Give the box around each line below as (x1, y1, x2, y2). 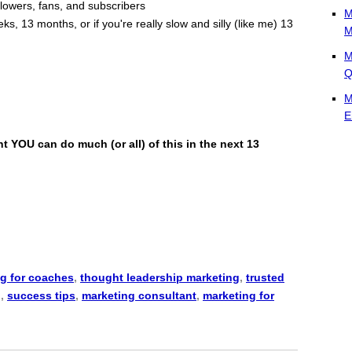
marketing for (203, 289, 274, 302)
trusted (246, 271, 284, 284)
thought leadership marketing (80, 271, 240, 284)
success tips (7, 289, 75, 302)
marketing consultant (82, 289, 196, 302)
